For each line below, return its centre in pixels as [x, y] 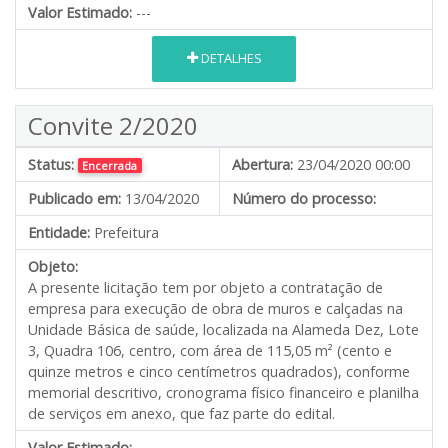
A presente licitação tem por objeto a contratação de [205, 287]
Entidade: [59, 232]
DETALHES [229, 58]
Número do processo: [304, 198]
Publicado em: [74, 198]
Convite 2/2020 [113, 125]
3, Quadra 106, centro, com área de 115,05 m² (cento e [210, 350]
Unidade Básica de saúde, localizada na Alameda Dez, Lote [223, 329]
